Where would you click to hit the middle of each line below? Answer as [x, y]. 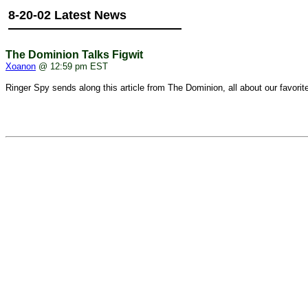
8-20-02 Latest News [67, 15]
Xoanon [21, 66]
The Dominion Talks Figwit [74, 55]
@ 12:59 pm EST [72, 66]
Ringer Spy [29, 88]
